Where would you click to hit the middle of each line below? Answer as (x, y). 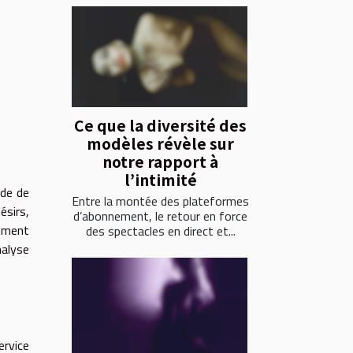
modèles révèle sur (160, 143)
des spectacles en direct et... (160, 230)
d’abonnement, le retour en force (160, 216)
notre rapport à (160, 161)
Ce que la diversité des (160, 125)
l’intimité (160, 179)
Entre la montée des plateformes (160, 201)
